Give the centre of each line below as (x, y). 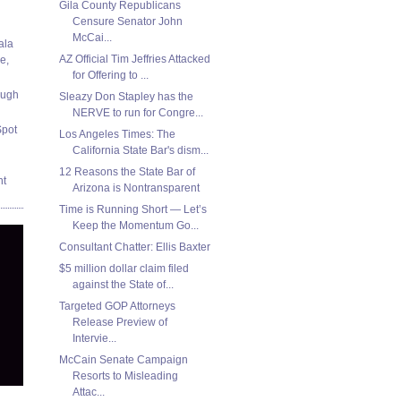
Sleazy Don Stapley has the (126, 96)
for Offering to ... (110, 75)
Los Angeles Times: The (117, 134)
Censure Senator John (127, 21)
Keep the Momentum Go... (135, 225)
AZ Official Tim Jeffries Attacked (134, 59)
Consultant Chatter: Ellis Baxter (134, 247)
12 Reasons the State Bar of (127, 171)
